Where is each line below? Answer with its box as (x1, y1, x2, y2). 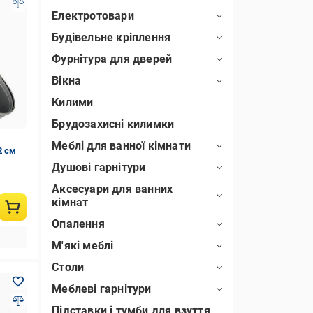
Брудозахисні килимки (52, 117, 175, 131)
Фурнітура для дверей (52, 52, 173, 66)
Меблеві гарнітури (52, 282, 152, 296)
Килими (52, 96, 94, 109)
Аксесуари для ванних (52, 182, 173, 196)
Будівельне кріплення (52, 31, 171, 44)
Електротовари (52, 9, 134, 22)
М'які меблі (52, 239, 114, 252)
